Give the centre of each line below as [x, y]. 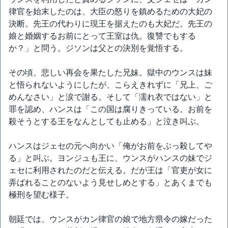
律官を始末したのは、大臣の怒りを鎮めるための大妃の [110, 11]
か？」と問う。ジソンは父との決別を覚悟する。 [98, 48]
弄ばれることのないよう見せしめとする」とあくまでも [110, 182]
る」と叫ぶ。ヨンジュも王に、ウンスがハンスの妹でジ [110, 158]
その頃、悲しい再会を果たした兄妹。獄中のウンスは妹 [110, 73]
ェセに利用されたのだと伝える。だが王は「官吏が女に [110, 170]
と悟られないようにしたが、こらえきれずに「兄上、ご [110, 85]
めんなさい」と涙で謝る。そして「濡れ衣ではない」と [110, 97]
